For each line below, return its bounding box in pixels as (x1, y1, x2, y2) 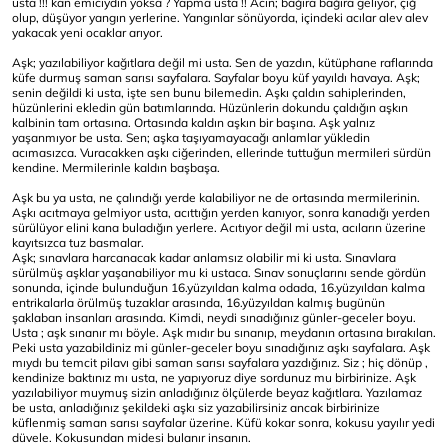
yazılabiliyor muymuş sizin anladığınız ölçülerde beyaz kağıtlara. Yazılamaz (12, 385, 422, 401)
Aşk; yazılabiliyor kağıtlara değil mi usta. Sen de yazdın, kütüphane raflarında (12, 55, 433, 71)
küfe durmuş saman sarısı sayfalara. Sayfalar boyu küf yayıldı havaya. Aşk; (12, 70, 420, 86)
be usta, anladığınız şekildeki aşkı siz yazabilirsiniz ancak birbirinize (12, 400, 380, 416)
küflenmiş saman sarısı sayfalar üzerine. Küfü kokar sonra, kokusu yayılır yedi (12, 415, 435, 431)
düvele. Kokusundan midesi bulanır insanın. (12, 430, 251, 446)
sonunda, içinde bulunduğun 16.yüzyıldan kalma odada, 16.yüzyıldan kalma (12, 280, 425, 296)
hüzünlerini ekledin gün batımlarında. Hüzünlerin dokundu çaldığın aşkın (12, 100, 408, 116)
